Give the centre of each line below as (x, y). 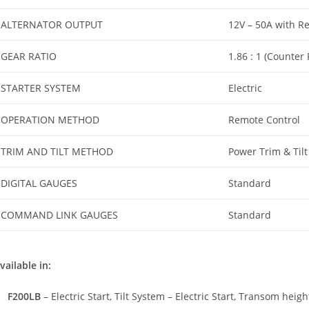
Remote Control (264, 120)
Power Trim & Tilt (268, 151)
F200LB (24, 296)
